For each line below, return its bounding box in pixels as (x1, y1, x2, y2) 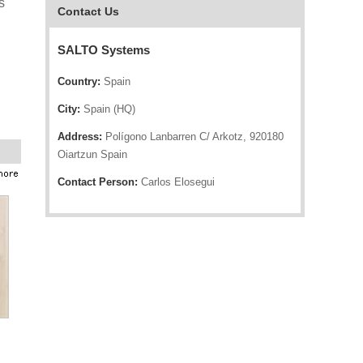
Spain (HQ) (80, 103, 135, 115)
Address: (58, 130, 102, 143)
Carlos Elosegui (138, 176, 215, 188)
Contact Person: (58, 176, 138, 188)
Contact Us (58, 5, 119, 18)
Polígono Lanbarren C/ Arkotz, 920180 (102, 130, 284, 143)
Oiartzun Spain (58, 148, 127, 160)
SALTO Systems (58, 43, 150, 57)
